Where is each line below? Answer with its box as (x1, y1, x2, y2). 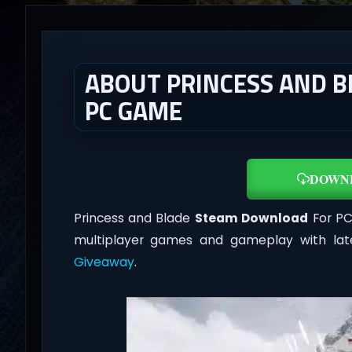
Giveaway (73, 254, 134, 271)
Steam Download (194, 210, 309, 227)
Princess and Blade (73, 210, 195, 227)
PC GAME (84, 91, 182, 130)
